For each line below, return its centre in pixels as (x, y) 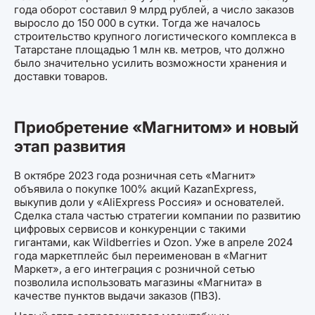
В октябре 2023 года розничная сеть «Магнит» (135, 175)
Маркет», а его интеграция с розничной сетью (135, 269)
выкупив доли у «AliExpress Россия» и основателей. (149, 202)
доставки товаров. (61, 77)
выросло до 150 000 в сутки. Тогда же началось (137, 23)
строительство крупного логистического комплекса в (155, 37)
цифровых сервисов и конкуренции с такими (130, 229)
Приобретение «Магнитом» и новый (156, 127)
